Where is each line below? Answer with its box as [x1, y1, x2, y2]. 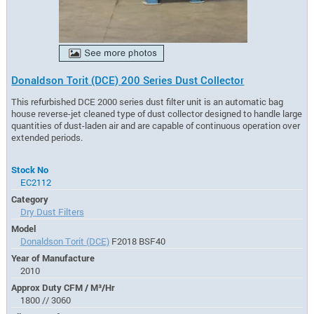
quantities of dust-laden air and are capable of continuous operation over [11, 119, 301, 131]
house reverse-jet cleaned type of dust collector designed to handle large [11, 107, 303, 119]
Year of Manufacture [11, 252, 95, 264]
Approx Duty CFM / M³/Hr [11, 281, 116, 293]
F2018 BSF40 [109, 235, 165, 247]
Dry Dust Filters [20, 205, 84, 217]
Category [11, 193, 49, 205]
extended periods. [11, 131, 83, 143]
